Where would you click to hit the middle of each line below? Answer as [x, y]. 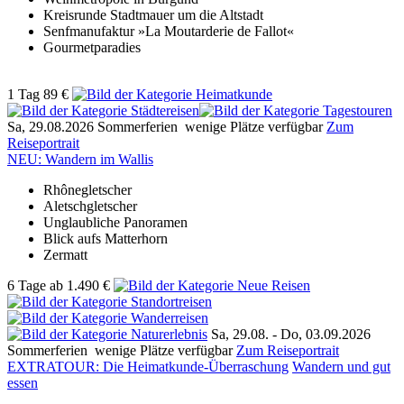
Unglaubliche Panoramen [115, 222]
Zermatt [65, 254]
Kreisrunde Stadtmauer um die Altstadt [153, 14]
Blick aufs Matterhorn [106, 238]
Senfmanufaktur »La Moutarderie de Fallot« [169, 31]
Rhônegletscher [87, 189]
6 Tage [27, 285]
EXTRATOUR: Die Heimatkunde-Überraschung [148, 366]
